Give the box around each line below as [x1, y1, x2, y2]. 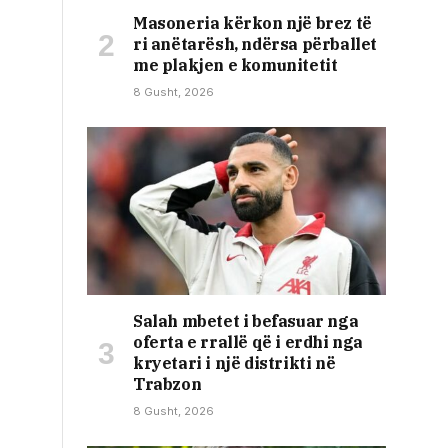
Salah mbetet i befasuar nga [133, 311, 359, 332]
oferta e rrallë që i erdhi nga [133, 332, 364, 353]
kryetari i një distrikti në [133, 353, 336, 374]
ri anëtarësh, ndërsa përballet [133, 34, 378, 55]
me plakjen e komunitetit [133, 55, 338, 76]
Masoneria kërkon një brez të [133, 13, 372, 34]
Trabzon [133, 374, 202, 395]
